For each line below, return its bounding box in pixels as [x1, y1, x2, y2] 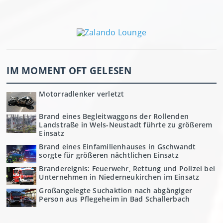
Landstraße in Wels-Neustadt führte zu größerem [39, 119, 213, 129]
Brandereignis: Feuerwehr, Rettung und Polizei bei [39, 163, 216, 173]
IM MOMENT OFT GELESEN [6, 64, 132, 77]
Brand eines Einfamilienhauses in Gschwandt [39, 141, 196, 151]
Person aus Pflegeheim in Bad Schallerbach [39, 194, 190, 204]
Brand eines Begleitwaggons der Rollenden [39, 111, 189, 121]
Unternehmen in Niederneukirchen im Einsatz [39, 172, 200, 182]
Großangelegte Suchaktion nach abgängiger [39, 185, 193, 195]
